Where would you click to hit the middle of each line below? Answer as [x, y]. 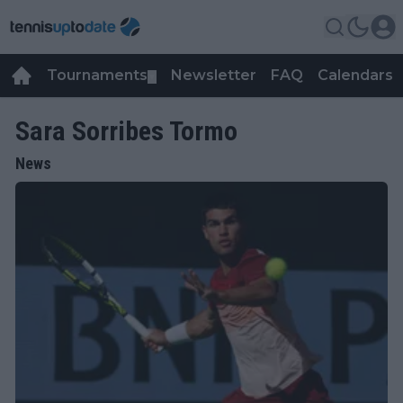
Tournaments [97, 75]
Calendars [355, 75]
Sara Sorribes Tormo [126, 131]
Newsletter [214, 75]
